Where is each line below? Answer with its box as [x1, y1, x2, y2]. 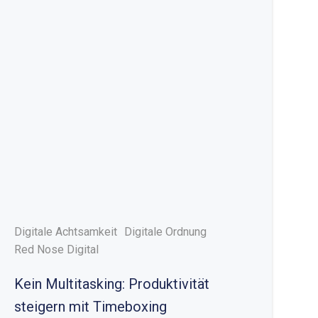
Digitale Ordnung [124, 225, 207, 238]
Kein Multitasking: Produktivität [14, 275, 210, 292]
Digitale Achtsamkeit [14, 225, 118, 238]
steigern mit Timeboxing [14, 298, 168, 315]
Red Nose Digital [14, 243, 99, 256]
